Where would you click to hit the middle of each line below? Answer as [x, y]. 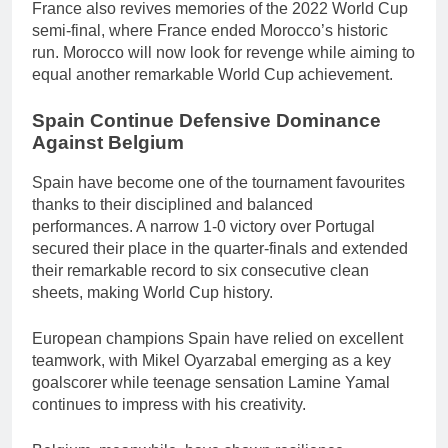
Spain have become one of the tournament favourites [218, 183]
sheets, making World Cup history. [152, 293]
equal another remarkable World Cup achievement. [212, 74]
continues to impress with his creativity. [169, 405]
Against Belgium [108, 142]
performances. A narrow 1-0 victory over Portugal [203, 227]
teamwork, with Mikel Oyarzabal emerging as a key [211, 361]
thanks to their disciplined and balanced [172, 205]
